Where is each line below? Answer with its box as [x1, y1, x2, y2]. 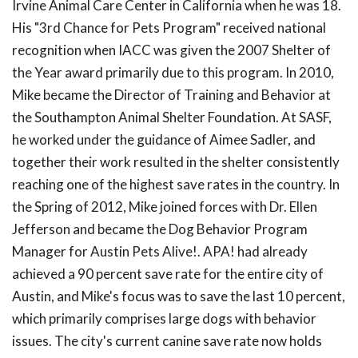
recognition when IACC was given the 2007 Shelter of [12, 42, 331, 59]
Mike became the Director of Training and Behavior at [12, 86, 331, 104]
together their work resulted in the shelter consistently [12, 153, 340, 171]
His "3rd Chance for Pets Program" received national [12, 19, 326, 37]
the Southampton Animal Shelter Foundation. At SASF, [12, 109, 332, 126]
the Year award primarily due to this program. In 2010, [12, 64, 334, 82]
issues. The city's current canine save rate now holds [12, 332, 322, 350]
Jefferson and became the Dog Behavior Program [12, 221, 308, 238]
